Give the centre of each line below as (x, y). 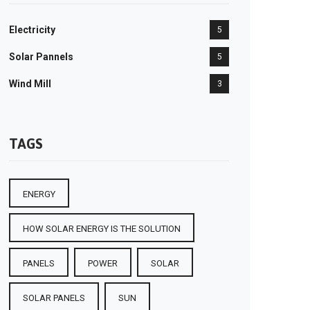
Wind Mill (30, 84)
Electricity (32, 30)
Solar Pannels (41, 57)
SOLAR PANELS (54, 298)
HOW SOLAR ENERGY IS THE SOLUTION (102, 229)
